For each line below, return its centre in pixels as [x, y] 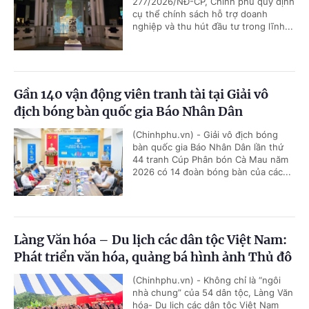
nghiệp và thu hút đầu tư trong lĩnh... [213, 26]
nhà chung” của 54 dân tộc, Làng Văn [213, 292]
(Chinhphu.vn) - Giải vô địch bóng [205, 134]
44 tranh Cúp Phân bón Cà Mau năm [210, 159]
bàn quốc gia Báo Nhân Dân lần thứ [208, 147]
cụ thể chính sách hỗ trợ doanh [200, 13]
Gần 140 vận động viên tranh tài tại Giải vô [141, 94]
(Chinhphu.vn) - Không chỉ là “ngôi [207, 280]
